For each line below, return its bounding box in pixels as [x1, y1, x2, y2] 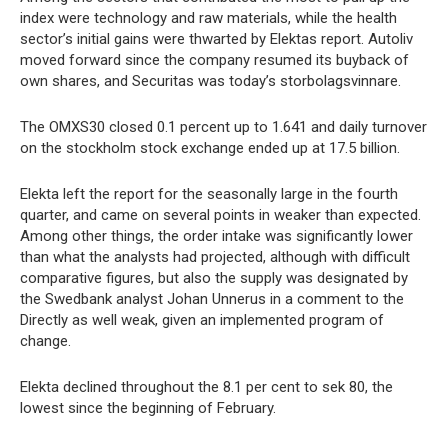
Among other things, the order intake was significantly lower [20, 226, 413, 245]
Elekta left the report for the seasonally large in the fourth [20, 184, 398, 203]
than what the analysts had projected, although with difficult [20, 247, 410, 266]
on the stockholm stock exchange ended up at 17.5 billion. [20, 138, 400, 157]
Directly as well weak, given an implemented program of [20, 310, 384, 329]
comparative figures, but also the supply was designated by [20, 268, 408, 287]
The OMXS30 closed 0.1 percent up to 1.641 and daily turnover [20, 117, 427, 136]
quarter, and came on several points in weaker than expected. [20, 205, 421, 224]
